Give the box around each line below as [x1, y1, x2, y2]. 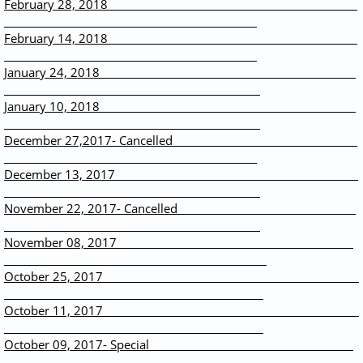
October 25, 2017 [4, 268, 359, 284]
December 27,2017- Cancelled [4, 132, 357, 148]
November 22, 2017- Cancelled [4, 200, 356, 216]
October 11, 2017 [4, 302, 359, 318]
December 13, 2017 [4, 166, 358, 182]
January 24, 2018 [4, 64, 356, 80]
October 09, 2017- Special [4, 336, 353, 352]
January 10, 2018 [4, 98, 356, 114]
